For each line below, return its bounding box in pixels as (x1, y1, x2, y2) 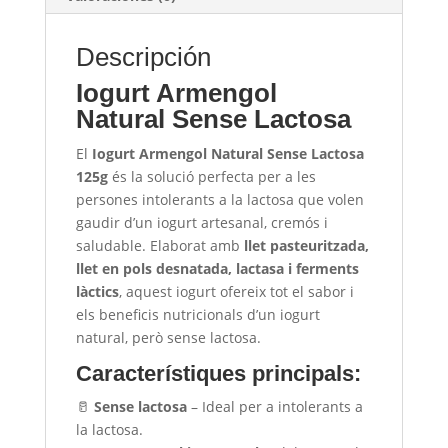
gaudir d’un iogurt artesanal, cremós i (75, 212, 328, 232)
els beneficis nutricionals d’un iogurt (75, 304, 320, 324)
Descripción (75, 41, 211, 72)
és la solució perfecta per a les (107, 166, 316, 186)
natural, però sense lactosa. (75, 327, 261, 347)
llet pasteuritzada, (243, 235, 369, 255)
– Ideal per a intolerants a (186, 396, 363, 416)
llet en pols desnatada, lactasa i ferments (75, 258, 359, 278)
